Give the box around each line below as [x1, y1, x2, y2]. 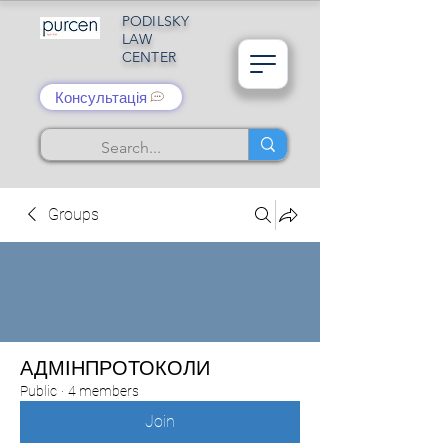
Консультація [55, 87, 147, 107]
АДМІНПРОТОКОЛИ [20, 357, 210, 379]
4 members [68, 383, 139, 399]
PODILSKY [122, 12, 190, 30]
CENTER [122, 48, 176, 66]
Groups [48, 205, 99, 224]
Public [20, 383, 57, 399]
